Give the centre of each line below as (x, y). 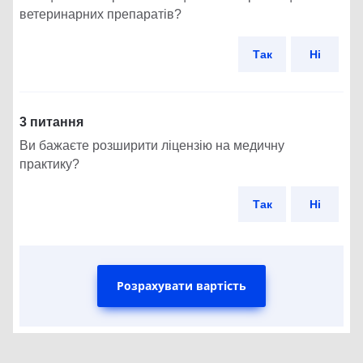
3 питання (51, 122)
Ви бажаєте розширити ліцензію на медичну (152, 146)
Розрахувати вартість (181, 286)
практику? (49, 164)
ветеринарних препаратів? (100, 15)
